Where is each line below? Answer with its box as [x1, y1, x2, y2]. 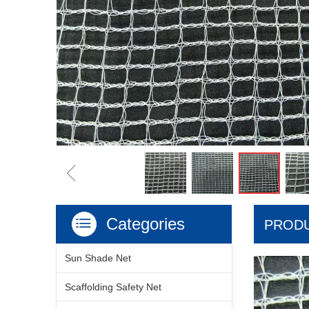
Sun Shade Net [65, 252, 131, 263]
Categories [106, 215, 185, 233]
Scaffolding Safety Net [65, 281, 161, 292]
